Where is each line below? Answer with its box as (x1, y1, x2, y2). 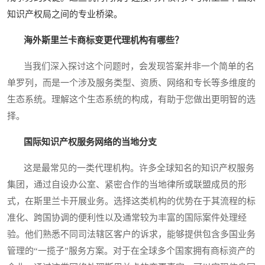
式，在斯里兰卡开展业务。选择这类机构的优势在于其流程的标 (7, 196, 256, 206)
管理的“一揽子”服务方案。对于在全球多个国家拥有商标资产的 (7, 246, 255, 256)
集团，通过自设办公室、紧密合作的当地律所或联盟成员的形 (7, 180, 247, 190)
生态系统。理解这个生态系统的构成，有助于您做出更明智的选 (7, 95, 256, 105)
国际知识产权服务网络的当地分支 (24, 137, 157, 147)
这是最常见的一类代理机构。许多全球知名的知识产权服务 (7, 163, 254, 173)
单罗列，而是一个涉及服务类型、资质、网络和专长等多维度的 (7, 78, 256, 88)
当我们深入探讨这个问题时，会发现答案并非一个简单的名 (7, 62, 254, 72)
